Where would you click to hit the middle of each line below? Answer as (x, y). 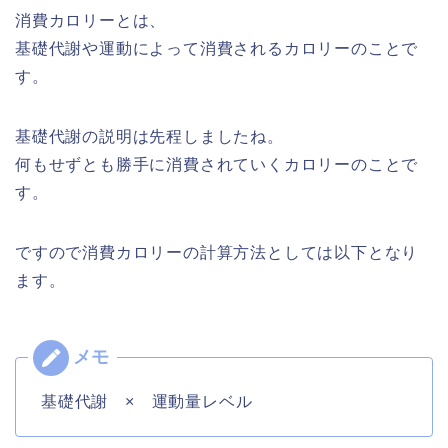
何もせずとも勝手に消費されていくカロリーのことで (217, 165)
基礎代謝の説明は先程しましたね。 (149, 137)
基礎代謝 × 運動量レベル (147, 402)
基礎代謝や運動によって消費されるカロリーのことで (217, 49)
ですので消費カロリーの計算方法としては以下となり (217, 253)
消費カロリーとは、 (91, 21)
